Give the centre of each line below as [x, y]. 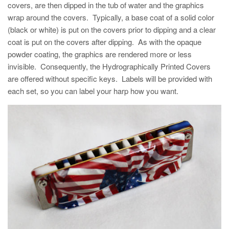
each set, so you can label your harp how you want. [93, 91]
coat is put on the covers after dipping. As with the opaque [105, 42]
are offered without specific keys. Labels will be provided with [110, 78]
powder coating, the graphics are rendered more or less [100, 54]
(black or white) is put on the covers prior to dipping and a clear [112, 29]
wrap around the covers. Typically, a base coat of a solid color [111, 17]
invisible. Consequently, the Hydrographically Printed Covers [109, 66]
